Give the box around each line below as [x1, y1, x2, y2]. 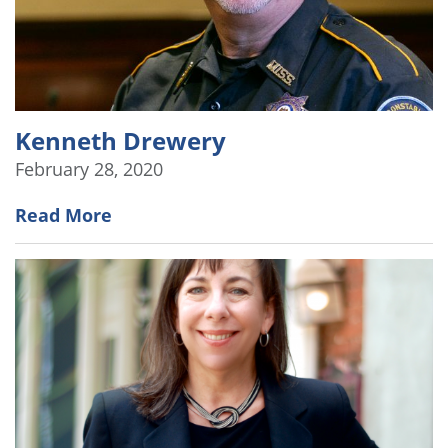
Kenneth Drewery [15, 124, 226, 158]
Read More [15, 203, 112, 228]
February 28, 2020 [15, 157, 163, 182]
